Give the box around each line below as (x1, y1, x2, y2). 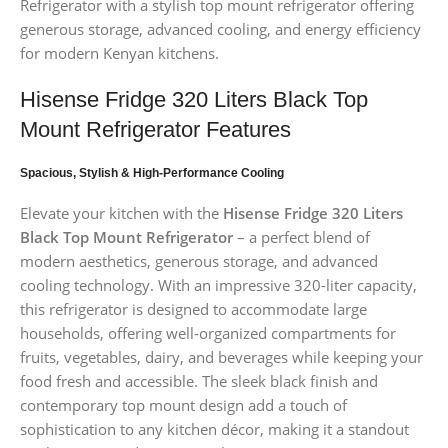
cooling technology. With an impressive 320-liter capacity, (20, 275, 417, 296)
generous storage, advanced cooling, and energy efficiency (20, 19, 421, 40)
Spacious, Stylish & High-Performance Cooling (20, 166, 284, 181)
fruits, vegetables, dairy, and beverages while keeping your (20, 347, 423, 368)
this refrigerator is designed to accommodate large (20, 299, 367, 320)
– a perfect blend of (233, 227, 370, 248)
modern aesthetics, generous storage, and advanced (20, 251, 378, 272)
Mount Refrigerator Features (20, 117, 291, 143)
